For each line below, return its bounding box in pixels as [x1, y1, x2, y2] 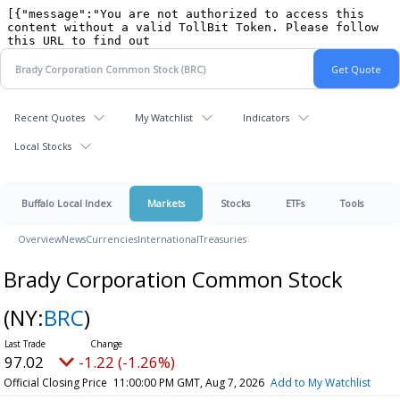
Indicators [243, 111, 289, 124]
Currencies [86, 232, 137, 246]
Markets [147, 196, 185, 210]
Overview [18, 232, 62, 246]
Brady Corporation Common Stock [3, 264, 343, 294]
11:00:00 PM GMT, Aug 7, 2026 [112, 375, 264, 390]
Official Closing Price [3, 375, 107, 390]
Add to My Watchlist [270, 375, 371, 390]
